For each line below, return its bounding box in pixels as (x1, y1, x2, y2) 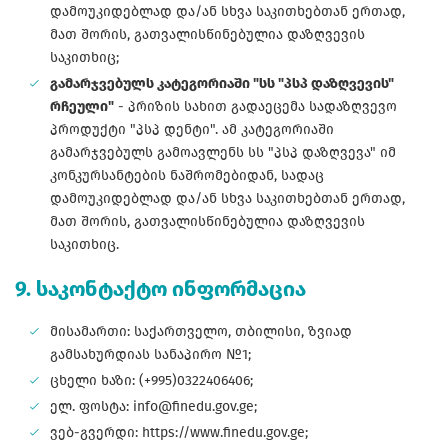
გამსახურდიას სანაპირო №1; (50, 346, 251, 364)
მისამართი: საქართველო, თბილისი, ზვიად (50, 323, 352, 341)
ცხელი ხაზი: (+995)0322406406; (50, 372, 257, 390)
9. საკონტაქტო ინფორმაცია (15, 276, 311, 303)
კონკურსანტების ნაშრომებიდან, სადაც (50, 167, 324, 185)
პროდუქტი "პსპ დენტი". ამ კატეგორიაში (50, 121, 334, 139)
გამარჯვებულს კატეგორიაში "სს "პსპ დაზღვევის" (50, 75, 394, 93)
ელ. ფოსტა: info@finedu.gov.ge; (50, 398, 257, 416)
